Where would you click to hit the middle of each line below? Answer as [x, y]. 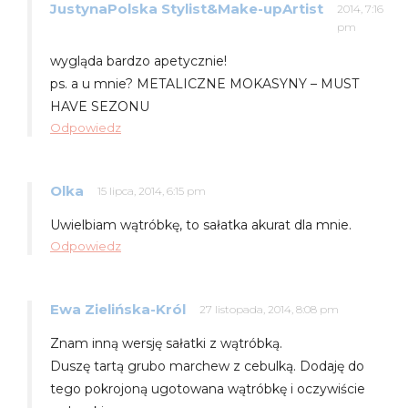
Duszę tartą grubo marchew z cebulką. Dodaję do [207, 366]
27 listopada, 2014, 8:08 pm [269, 309]
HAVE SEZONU [100, 106]
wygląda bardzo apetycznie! [138, 61]
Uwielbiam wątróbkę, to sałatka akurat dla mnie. [201, 224]
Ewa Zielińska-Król [118, 309]
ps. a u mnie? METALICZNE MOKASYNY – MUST [204, 83]
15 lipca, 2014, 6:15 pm [152, 190]
